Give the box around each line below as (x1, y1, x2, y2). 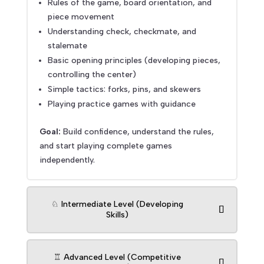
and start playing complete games (39, 141, 172, 151)
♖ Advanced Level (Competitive (53, 252, 181, 263)
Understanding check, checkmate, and (47, 27, 196, 37)
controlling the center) (47, 70, 136, 80)
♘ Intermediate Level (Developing (51, 199, 183, 210)
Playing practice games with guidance (47, 99, 196, 110)
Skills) (105, 210, 128, 220)
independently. (39, 155, 95, 166)
